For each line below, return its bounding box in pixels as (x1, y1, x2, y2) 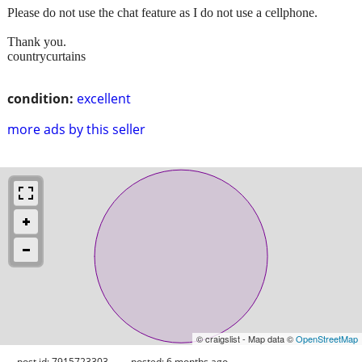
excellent (77, 89, 131, 107)
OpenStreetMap (296, 331, 358, 345)
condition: (7, 89, 74, 107)
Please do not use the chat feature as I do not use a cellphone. (7, 5, 318, 19)
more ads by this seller (7, 120, 145, 138)
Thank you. (7, 34, 66, 48)
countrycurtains (7, 48, 86, 63)
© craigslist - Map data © (196, 331, 296, 345)
